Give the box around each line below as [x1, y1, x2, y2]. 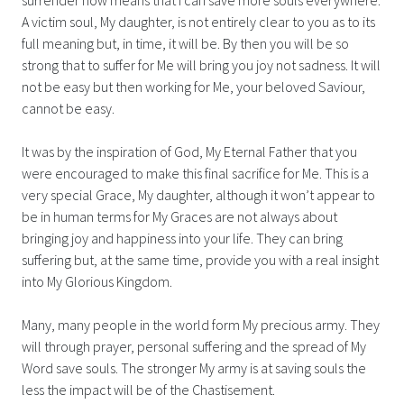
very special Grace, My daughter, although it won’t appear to [22, 185, 375, 204]
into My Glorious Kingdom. [22, 271, 172, 290]
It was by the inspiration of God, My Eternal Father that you [22, 142, 357, 161]
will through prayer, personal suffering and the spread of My [22, 336, 366, 355]
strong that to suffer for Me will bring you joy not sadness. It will [22, 55, 381, 74]
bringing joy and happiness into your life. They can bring [22, 228, 343, 247]
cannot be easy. [22, 98, 115, 117]
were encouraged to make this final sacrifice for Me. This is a [22, 163, 369, 182]
